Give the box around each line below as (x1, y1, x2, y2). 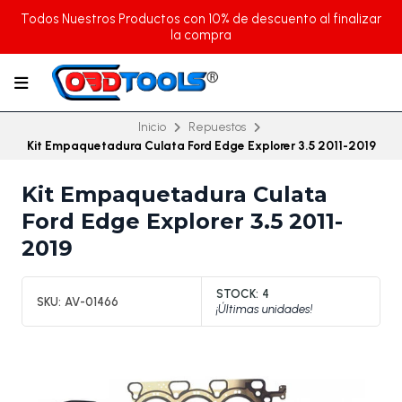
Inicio (137, 118, 166, 134)
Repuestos (188, 118, 246, 134)
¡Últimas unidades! (216, 301, 312, 317)
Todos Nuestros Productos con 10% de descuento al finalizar (21, 11, 381, 27)
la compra (170, 27, 232, 43)
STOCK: (216, 286, 258, 301)
